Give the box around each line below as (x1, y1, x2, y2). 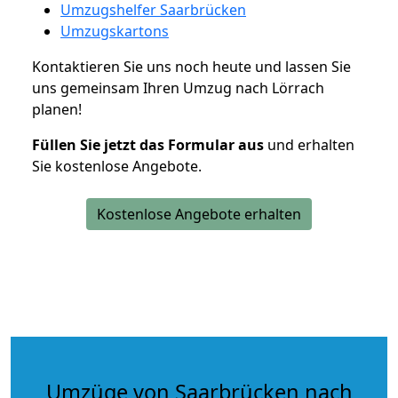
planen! (32, 99, 82, 119)
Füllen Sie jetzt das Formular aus (32, 134, 264, 155)
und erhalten (264, 134, 354, 155)
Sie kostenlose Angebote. (32, 155, 202, 176)
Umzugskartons (60, 20, 169, 41)
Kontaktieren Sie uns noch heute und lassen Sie (32, 56, 351, 76)
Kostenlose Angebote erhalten (97, 203, 301, 224)
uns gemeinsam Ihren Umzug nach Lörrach (32, 77, 324, 98)
